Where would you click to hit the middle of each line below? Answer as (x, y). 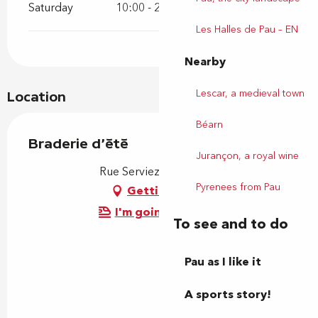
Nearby (205, 62)
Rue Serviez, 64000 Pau (159, 171)
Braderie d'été (78, 143)
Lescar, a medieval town (250, 93)
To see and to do (231, 224)
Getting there (168, 191)
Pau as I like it (223, 262)
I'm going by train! (168, 212)
